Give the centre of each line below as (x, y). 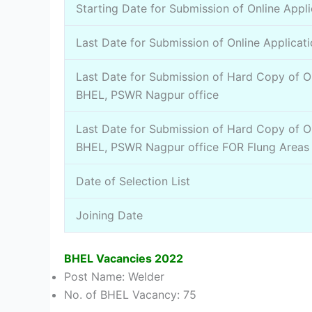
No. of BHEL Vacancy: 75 (130, 294)
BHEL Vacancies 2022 (124, 258)
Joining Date (109, 215)
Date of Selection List (133, 181)
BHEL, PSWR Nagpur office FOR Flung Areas (193, 147)
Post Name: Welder (114, 276)
